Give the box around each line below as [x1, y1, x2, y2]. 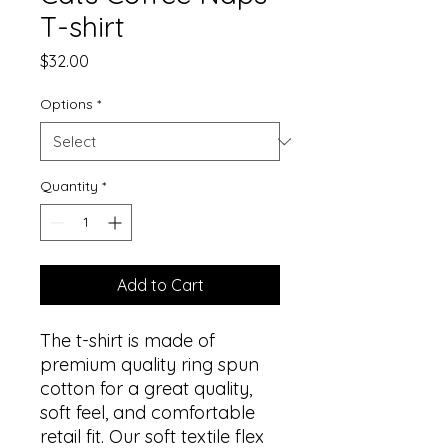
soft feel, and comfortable [40, 401, 255, 424]
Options [40, 95, 93, 113]
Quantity [40, 177, 98, 195]
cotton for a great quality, [40, 377, 252, 400]
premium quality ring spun [40, 353, 259, 376]
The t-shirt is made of [40, 329, 215, 352]
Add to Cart [116, 275, 204, 295]
